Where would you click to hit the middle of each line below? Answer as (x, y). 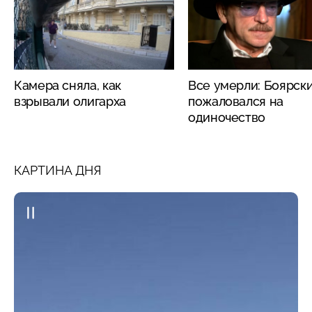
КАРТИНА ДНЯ (57, 170)
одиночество (227, 117)
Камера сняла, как (68, 85)
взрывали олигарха (70, 101)
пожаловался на (236, 101)
